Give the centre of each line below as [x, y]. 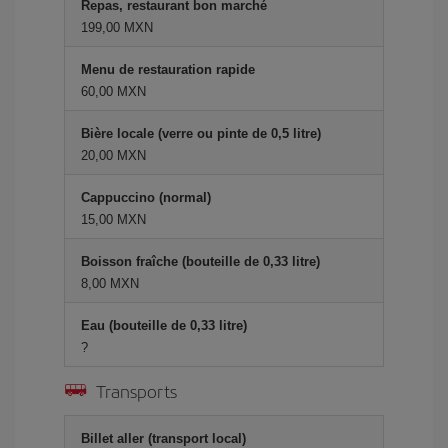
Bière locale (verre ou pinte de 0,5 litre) [201, 133]
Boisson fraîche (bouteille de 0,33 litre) [200, 261]
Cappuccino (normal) [146, 197]
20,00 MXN [113, 155]
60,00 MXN [113, 91]
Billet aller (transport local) [163, 438]
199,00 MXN [117, 27]
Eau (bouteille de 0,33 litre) [164, 325]
